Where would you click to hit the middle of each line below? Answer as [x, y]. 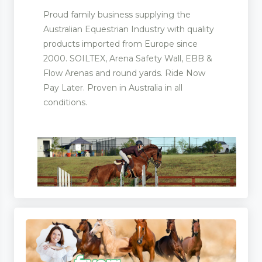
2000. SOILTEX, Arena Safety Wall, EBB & [128, 59]
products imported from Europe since [120, 44]
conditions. [65, 103]
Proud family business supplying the [117, 15]
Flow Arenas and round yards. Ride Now [124, 73]
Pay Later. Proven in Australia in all [113, 88]
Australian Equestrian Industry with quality [129, 30]
